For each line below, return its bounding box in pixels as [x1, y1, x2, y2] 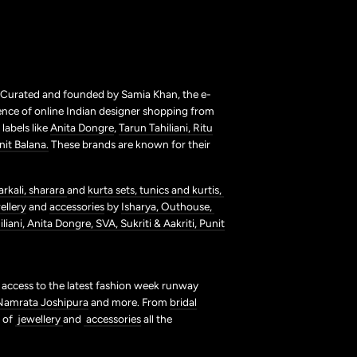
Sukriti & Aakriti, [120, 217, 199, 230]
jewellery [15, 312, 63, 326]
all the [141, 312, 172, 326]
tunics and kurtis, [139, 183, 224, 197]
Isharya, [121, 200, 161, 214]
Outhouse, [161, 200, 214, 214]
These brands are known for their [49, 138, 210, 151]
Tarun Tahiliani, [119, 121, 193, 135]
